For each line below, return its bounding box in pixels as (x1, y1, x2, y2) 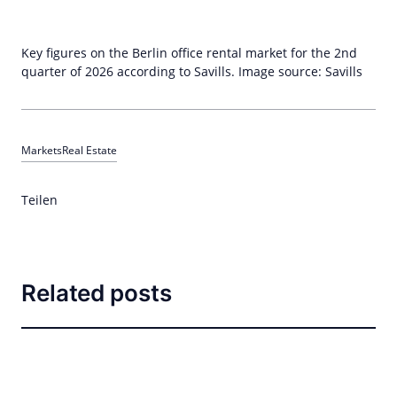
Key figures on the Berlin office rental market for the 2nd (21, 44, 357, 61)
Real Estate (62, 143, 117, 158)
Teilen (21, 191, 58, 208)
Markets (21, 143, 62, 158)
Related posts (21, 279, 172, 307)
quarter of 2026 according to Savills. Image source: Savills (21, 63, 362, 80)
